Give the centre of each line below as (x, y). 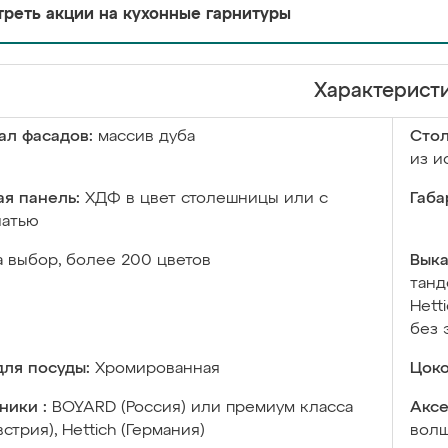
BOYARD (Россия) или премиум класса (202, 408)
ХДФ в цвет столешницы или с (206, 199)
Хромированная (157, 369)
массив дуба (146, 137)
